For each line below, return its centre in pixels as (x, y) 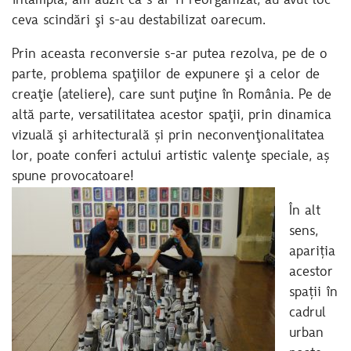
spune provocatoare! (73, 177)
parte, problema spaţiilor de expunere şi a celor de (166, 76)
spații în (313, 293)
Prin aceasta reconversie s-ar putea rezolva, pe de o (170, 55)
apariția (312, 252)
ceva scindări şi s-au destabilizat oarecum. (139, 21)
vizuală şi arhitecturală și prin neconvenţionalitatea (168, 137)
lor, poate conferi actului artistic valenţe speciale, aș (170, 157)
